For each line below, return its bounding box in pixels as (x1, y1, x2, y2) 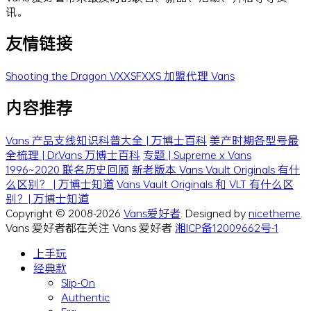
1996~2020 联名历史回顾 (6, 162, 129, 177)
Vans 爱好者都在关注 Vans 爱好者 (6, 220, 175, 235)
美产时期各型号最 (210, 133, 299, 148)
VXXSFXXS (110, 68, 164, 83)
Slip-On (61, 275, 95, 290)
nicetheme (249, 205, 301, 221)
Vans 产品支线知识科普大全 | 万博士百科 (6, 133, 207, 148)
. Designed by (180, 205, 249, 221)
